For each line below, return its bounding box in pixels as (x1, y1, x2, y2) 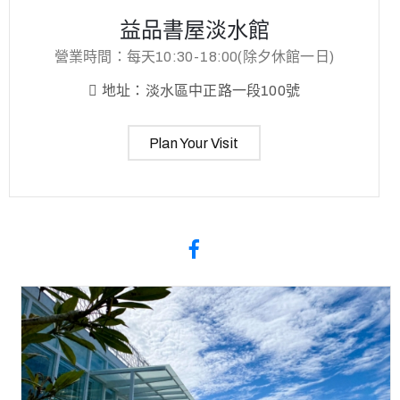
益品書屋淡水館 (119, 16, 270, 45)
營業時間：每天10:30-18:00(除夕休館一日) (54, 49, 335, 65)
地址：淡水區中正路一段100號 (102, 83, 301, 99)
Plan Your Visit (149, 136, 238, 152)
